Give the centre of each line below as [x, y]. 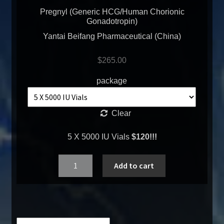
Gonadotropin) [112, 21]
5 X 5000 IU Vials [99, 137]
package [112, 80]
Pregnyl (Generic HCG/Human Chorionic [112, 11]
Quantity [73, 161]
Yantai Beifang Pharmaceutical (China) [112, 36]
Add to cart [134, 165]
